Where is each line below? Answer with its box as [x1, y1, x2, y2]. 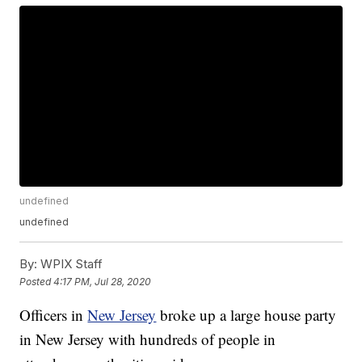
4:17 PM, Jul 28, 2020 [53, 275, 152, 288]
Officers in [19, 305, 88, 326]
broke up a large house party [156, 305, 337, 326]
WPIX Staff [37, 256, 103, 272]
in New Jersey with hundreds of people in [19, 329, 276, 350]
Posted [19, 275, 54, 288]
